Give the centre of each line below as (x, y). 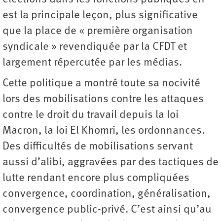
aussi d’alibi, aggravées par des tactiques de (110, 162)
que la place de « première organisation (98, 31)
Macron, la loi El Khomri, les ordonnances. (104, 131)
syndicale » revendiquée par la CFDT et (95, 47)
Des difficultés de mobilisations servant (98, 147)
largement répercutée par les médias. (93, 63)
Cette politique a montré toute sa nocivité (101, 83)
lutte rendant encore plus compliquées (96, 178)
